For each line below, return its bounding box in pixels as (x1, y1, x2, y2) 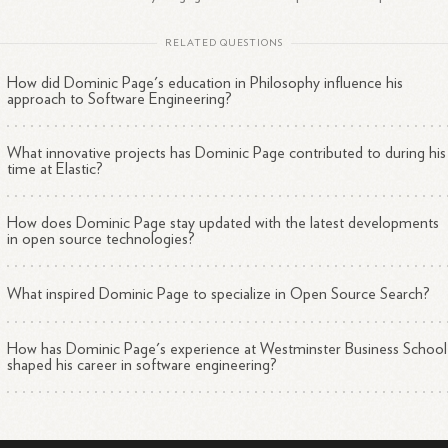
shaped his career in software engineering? (7, 357, 278, 373)
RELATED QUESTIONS (165, 38, 283, 48)
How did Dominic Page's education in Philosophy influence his (7, 75, 404, 91)
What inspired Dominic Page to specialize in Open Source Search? (7, 286, 431, 302)
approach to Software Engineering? (7, 91, 233, 107)
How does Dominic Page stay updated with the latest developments (7, 215, 440, 231)
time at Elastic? (7, 161, 104, 177)
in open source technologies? (7, 231, 196, 247)
